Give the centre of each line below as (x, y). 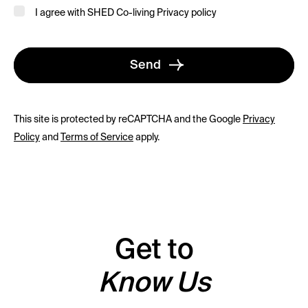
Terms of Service (97, 137)
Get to (154, 251)
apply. (146, 137)
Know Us (154, 284)
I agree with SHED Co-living (96, 13)
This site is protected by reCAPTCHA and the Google (128, 120)
